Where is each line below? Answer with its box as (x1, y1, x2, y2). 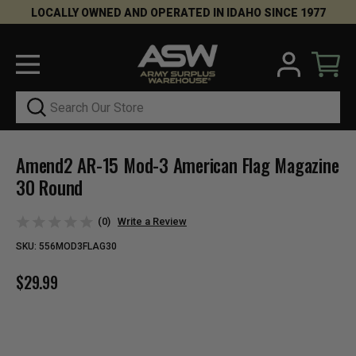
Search (16, 93, 52, 106)
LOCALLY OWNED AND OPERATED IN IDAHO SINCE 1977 (30, 6, 326, 19)
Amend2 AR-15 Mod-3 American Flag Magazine (16, 152, 339, 180)
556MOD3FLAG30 (37, 240, 117, 252)
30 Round (16, 174, 83, 202)
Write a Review (118, 215, 187, 227)
